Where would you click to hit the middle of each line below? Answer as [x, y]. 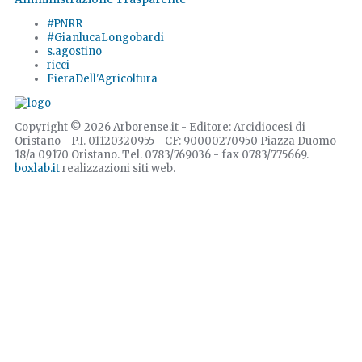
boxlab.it [37, 169]
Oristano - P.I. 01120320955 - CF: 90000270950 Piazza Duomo [175, 141]
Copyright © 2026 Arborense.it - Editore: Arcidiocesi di [160, 128]
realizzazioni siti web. [118, 169]
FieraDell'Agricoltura [102, 79]
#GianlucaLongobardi [105, 38]
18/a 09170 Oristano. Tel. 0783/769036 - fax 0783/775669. [162, 155]
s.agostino [74, 52]
